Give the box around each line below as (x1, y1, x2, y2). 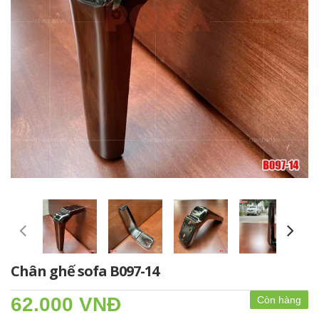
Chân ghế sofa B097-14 (11, 261, 159, 281)
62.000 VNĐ (11, 293, 121, 315)
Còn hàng (257, 294, 301, 305)
